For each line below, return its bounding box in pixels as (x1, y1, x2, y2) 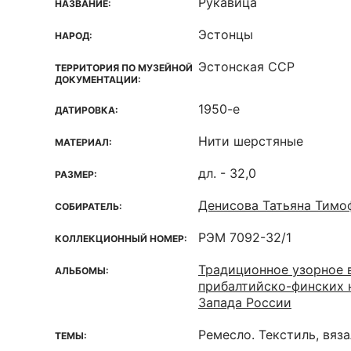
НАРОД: (55, 30, 92, 42)
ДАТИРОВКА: (55, 104, 118, 116)
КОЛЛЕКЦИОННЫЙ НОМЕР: (55, 233, 187, 244)
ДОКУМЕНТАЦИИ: (55, 74, 141, 85)
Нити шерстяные (198, 133, 303, 149)
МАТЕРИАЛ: (55, 136, 112, 148)
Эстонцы (198, 27, 253, 42)
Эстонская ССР (198, 59, 295, 74)
